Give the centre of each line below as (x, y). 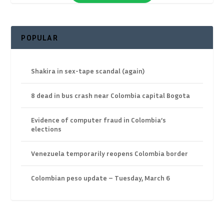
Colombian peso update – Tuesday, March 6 (101, 178)
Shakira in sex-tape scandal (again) (88, 71)
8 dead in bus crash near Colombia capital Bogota (111, 95)
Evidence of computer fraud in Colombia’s (99, 120)
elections (46, 129)
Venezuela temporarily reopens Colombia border (110, 153)
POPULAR (39, 38)
